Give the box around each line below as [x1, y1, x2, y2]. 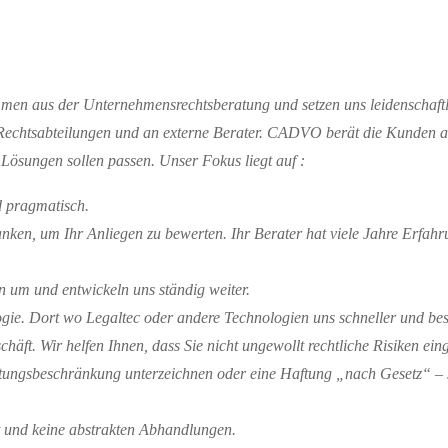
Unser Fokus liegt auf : [159, 151, 305, 169]
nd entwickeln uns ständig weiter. [42, 281, 250, 299]
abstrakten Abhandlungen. [65, 421, 236, 439]
